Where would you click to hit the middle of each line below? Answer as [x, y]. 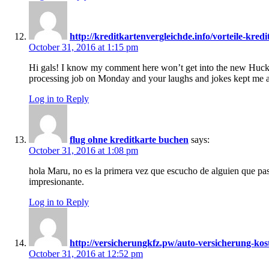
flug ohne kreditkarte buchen [129, 140]
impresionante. [56, 182]
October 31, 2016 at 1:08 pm [83, 151]
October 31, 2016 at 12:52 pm [86, 254]
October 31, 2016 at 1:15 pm [83, 47]
